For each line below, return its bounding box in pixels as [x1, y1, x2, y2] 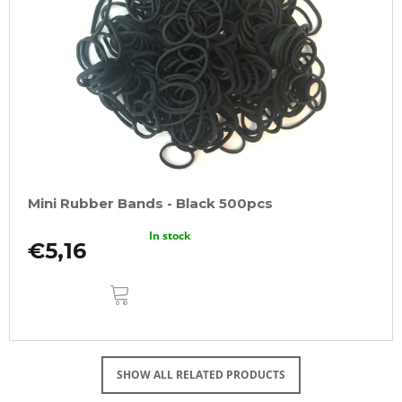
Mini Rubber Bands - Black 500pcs [28, 195, 273, 213]
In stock [149, 228, 191, 244]
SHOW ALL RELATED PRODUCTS [117, 367, 285, 383]
